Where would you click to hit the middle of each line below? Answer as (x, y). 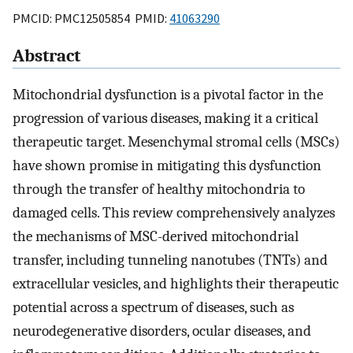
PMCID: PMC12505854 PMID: (91, 18)
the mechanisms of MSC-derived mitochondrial (156, 237)
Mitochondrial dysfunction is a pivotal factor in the (168, 95)
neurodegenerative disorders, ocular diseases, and (162, 331)
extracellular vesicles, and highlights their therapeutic (176, 284)
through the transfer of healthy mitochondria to (159, 190)
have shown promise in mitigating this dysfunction (167, 166)
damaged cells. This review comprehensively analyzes (174, 213)
